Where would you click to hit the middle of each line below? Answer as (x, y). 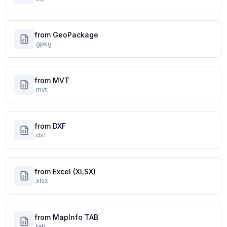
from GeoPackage (66, 35)
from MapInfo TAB (66, 217)
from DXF (50, 126)
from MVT (52, 80)
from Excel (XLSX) (65, 172)
